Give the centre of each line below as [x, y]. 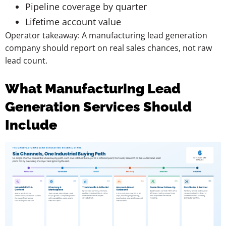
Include [31, 125]
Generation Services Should [98, 106]
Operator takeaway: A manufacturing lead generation [106, 35]
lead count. [26, 60]
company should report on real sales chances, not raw [108, 48]
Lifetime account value [73, 21]
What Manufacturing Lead [93, 88]
